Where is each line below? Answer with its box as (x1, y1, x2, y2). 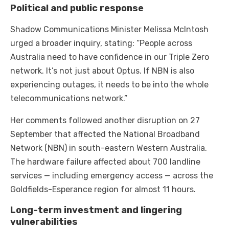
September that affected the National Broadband (10, 129, 200, 140)
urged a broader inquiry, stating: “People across (10, 38, 192, 49)
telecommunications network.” (10, 94, 127, 104)
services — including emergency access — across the (10, 171, 213, 181)
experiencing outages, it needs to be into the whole (10, 80, 209, 90)
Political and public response (10, 3, 144, 14)
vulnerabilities (10, 216, 78, 228)
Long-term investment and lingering (10, 204, 182, 216)
